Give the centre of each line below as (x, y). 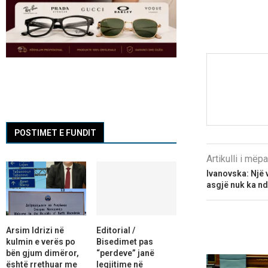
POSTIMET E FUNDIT (55, 133)
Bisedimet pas (124, 241)
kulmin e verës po (41, 241)
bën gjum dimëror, (42, 253)
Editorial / (115, 230)
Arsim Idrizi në (35, 230)
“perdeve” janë (125, 253)
